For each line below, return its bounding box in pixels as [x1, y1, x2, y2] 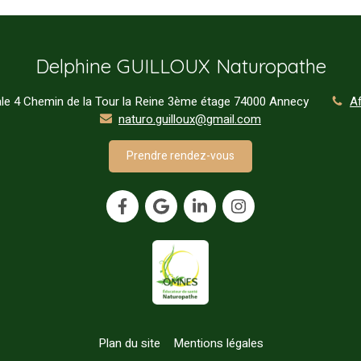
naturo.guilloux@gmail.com [118, 110, 261, 128]
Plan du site [98, 334, 160, 352]
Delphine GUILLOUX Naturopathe [35, 53, 326, 78]
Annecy [269, 93, 309, 111]
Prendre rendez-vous [127, 147, 234, 164]
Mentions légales [172, 334, 263, 352]
